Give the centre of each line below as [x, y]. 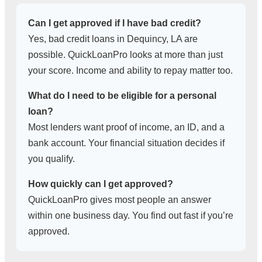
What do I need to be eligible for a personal [122, 96]
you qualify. [51, 159]
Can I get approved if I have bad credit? [115, 23]
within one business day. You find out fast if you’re [131, 216]
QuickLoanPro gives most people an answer [120, 200]
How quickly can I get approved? [101, 184]
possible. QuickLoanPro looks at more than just [125, 55]
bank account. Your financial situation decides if [126, 143]
